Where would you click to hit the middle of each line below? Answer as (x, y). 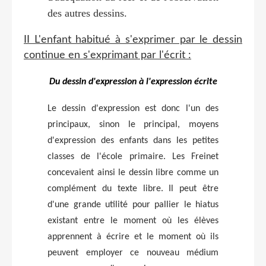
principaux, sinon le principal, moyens (133, 124)
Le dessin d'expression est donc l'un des (133, 108)
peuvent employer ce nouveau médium (133, 253)
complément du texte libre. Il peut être (133, 189)
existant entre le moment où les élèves (133, 221)
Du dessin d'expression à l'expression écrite (133, 82)
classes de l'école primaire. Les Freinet (133, 156)
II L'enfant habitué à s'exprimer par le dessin (133, 39)
